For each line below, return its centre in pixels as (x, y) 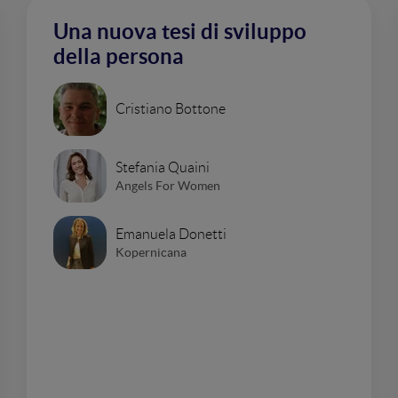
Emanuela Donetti (171, 234)
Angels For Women (168, 185)
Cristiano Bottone (171, 109)
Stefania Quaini (163, 167)
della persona (119, 56)
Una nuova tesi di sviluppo (180, 32)
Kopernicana (151, 252)
